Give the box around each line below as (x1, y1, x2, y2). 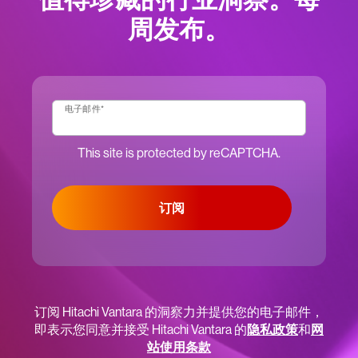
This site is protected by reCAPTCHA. (78, 145, 280, 161)
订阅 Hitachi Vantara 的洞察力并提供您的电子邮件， (34, 304, 324, 320)
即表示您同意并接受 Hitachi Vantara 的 (34, 321, 247, 338)
